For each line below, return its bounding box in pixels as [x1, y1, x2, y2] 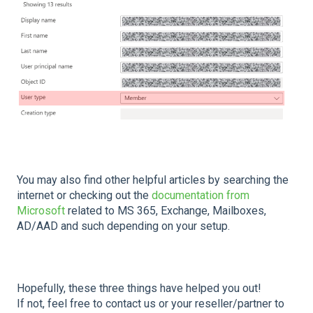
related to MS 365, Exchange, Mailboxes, [65, 204, 266, 218]
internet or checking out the [17, 189, 152, 203]
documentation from [152, 189, 249, 203]
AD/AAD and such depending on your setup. [17, 219, 230, 233]
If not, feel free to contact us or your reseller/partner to [17, 297, 284, 311]
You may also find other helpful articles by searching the [17, 173, 289, 187]
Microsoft [17, 204, 65, 218]
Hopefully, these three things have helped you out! [17, 282, 261, 296]
